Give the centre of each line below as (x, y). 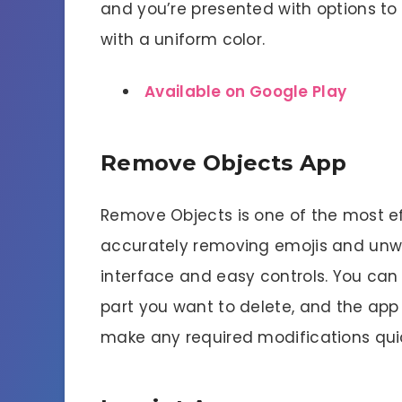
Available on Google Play (246, 92)
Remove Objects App (224, 163)
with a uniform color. (183, 40)
